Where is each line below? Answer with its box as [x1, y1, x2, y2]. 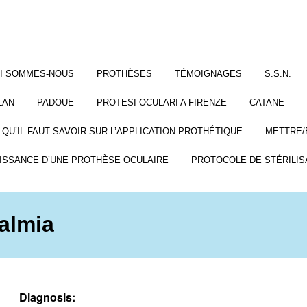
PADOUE [36, 97, 74, 108]
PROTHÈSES [96, 69, 152, 79]
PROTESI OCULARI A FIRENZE [96, 97, 227, 108]
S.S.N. [264, 69, 291, 79]
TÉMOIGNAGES [174, 69, 242, 79]
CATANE [249, 97, 284, 108]
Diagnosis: [19, 289, 75, 305]
